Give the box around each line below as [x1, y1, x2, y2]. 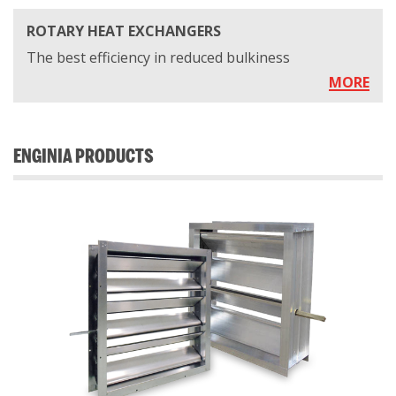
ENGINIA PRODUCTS [13, 144, 154, 168]
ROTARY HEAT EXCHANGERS [27, 21, 221, 41]
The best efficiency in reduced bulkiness [27, 48, 290, 67]
